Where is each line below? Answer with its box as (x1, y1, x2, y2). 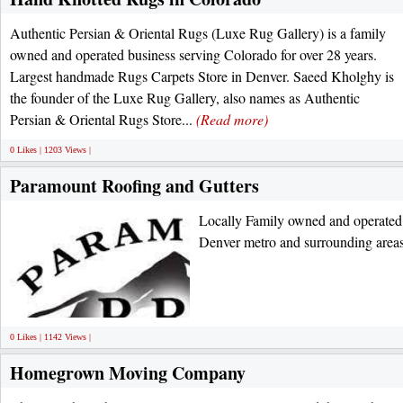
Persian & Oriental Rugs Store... (10, 110, 196, 129)
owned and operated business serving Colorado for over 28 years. (10, 45, 377, 64)
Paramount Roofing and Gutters (10, 173, 259, 199)
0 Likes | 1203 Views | (10, 145, 91, 155)
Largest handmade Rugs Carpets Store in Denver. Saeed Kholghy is (10, 67, 394, 85)
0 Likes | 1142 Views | (10, 332, 91, 342)
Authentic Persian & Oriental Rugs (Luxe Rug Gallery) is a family (10, 23, 386, 42)
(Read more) (196, 110, 268, 129)
